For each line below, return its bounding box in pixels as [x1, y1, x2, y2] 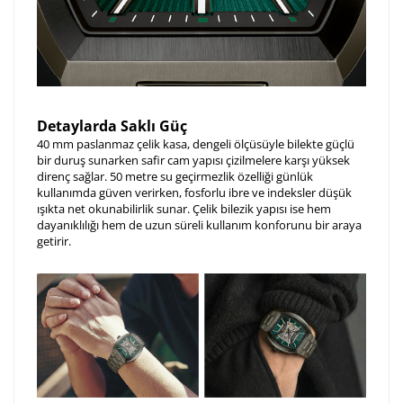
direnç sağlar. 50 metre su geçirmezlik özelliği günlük [37, 168, 313, 185]
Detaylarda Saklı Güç [37, 116, 187, 137]
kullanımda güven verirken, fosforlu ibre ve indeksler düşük [37, 184, 352, 201]
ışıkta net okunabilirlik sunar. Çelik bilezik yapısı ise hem [37, 201, 331, 218]
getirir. [37, 233, 71, 250]
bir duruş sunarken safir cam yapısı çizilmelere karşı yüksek [37, 152, 350, 169]
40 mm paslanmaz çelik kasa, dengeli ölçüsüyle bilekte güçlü [37, 136, 354, 153]
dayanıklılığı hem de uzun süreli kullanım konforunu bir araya [37, 217, 362, 234]
